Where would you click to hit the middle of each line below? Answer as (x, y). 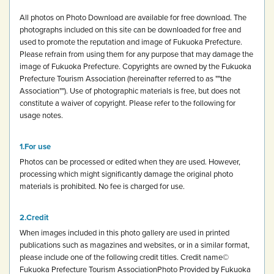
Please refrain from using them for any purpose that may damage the (136, 54)
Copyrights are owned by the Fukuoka (186, 66)
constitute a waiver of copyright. (73, 102)
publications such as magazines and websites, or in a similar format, (135, 244)
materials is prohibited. (58, 186)
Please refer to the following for (181, 102)
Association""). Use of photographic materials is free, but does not (130, 90)
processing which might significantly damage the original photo (126, 173)
